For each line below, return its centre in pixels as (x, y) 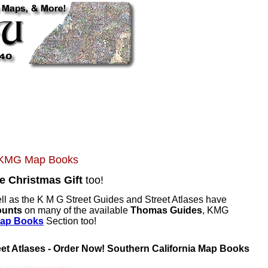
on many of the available (76, 210)
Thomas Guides (166, 210)
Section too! (70, 221)
